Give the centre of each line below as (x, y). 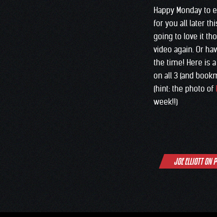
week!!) (166, 102)
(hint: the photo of (185, 89)
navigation (153, 165)
